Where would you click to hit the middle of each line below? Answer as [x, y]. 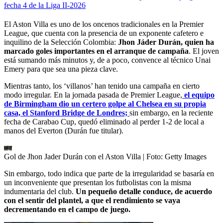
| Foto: [154, 156]
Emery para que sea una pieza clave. [61, 69]
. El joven [204, 51]
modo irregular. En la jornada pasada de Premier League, [93, 95]
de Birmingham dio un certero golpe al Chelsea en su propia [105, 104]
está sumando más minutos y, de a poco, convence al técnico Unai [107, 60]
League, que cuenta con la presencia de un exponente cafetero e [104, 33]
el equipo [199, 95]
